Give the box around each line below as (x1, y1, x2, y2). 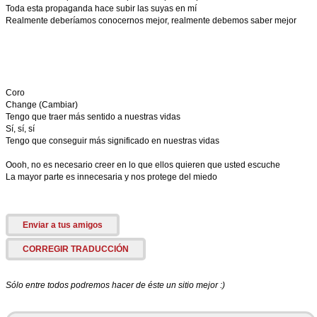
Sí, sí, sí (6, 124, 35, 134)
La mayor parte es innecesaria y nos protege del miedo (6, 172, 217, 182)
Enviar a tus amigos (23, 220, 103, 230)
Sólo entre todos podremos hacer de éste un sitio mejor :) (6, 280, 225, 290)
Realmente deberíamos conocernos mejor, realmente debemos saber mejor (6, 16, 296, 25)
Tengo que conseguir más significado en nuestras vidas (6, 136, 219, 146)
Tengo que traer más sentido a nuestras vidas (6, 112, 180, 122)
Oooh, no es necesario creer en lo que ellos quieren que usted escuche (6, 160, 280, 170)
